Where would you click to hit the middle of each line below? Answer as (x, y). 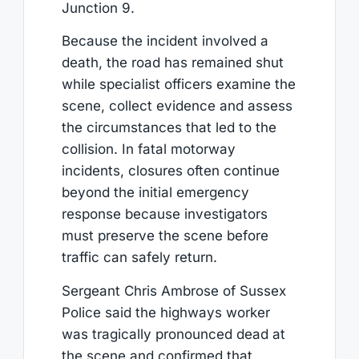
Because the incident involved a (165, 41)
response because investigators (164, 214)
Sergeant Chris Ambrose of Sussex (173, 290)
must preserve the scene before (165, 236)
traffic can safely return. (139, 258)
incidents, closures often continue (170, 171)
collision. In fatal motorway (148, 149)
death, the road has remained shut (172, 63)
